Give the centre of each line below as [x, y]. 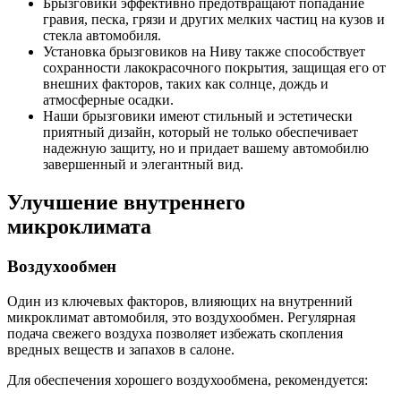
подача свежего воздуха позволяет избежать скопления [175, 333]
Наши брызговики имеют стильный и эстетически [198, 116]
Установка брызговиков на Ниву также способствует [204, 52]
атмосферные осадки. [108, 100]
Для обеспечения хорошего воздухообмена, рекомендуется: [188, 380]
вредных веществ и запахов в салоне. [121, 349]
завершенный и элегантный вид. [143, 165]
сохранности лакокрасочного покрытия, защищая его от [214, 68]
